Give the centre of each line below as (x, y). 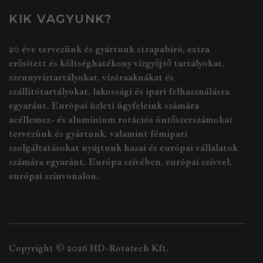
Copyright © (37, 248)
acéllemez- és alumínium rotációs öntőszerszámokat (121, 119)
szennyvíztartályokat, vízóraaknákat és (91, 77)
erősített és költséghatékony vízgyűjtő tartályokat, (117, 63)
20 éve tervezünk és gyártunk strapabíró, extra (109, 49)
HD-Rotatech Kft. (129, 248)
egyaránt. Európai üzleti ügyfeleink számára (104, 105)
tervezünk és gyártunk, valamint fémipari (98, 134)
